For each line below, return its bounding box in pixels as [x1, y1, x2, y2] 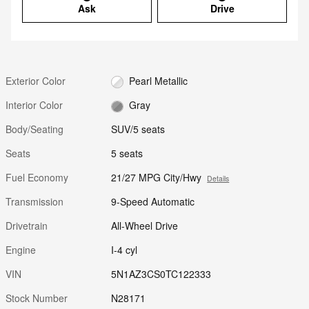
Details [207, 173, 230, 184]
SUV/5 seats [111, 122, 166, 137]
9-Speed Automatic [111, 195, 195, 209]
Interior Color [6, 97, 63, 112]
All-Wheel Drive [111, 219, 179, 233]
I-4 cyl [111, 243, 138, 257]
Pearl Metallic [128, 73, 188, 88]
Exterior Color [6, 73, 66, 88]
